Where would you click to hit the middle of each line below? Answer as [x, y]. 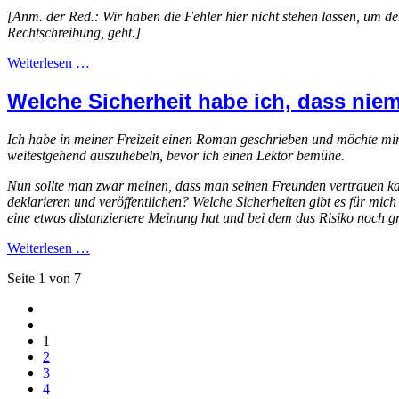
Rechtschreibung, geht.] [74, 32]
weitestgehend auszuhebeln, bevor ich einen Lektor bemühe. [176, 155]
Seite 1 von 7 [44, 278]
